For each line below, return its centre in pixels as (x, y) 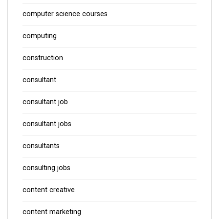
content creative (49, 190)
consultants (41, 146)
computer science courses (65, 14)
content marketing (52, 212)
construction (43, 58)
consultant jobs (47, 124)
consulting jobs (46, 168)
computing (40, 36)
